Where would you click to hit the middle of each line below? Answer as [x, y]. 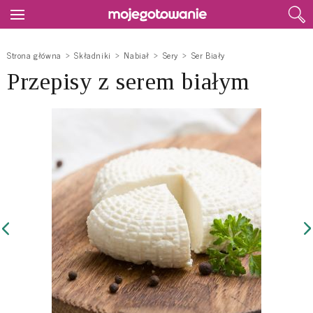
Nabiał [137, 56]
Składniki [93, 56]
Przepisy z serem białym [129, 82]
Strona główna [34, 56]
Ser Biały [208, 56]
